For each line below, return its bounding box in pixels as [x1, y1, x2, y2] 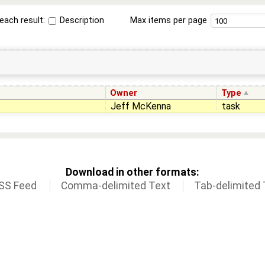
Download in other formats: [66, 166, 199, 179]
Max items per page [130, 15, 207, 25]
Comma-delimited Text [60, 180, 170, 192]
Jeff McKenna [111, 100, 171, 112]
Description [57, 15, 105, 25]
